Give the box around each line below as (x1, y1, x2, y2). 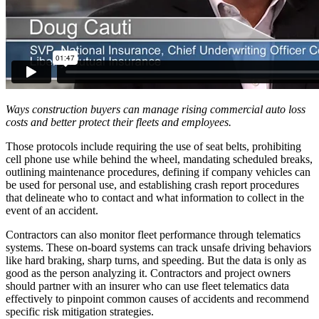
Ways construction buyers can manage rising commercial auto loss (6, 103, 305, 115)
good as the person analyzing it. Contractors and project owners (6, 266, 291, 279)
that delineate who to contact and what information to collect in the (6, 191, 304, 204)
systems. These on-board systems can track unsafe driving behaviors (6, 241, 311, 253)
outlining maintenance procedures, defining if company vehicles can (6, 165, 310, 178)
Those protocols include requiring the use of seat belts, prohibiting (6, 140, 301, 152)
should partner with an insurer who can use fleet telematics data (6, 279, 289, 292)
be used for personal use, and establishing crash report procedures (6, 178, 299, 191)
